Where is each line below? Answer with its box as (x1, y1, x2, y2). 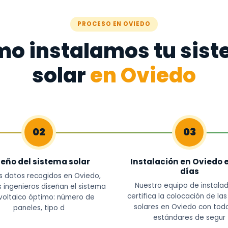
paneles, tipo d (13, 203, 65, 213)
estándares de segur (153, 213, 225, 222)
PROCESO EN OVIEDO (77, 20, 151, 28)
